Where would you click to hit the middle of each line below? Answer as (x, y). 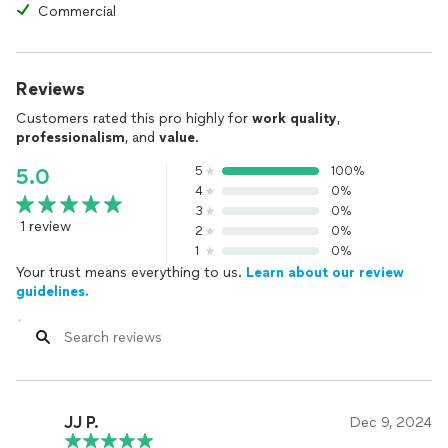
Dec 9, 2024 (391, 422)
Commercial (77, 11)
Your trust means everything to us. (131, 272)
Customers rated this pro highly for (134, 118)
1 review (45, 226)
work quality (294, 118)
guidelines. (52, 291)
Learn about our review (325, 272)
